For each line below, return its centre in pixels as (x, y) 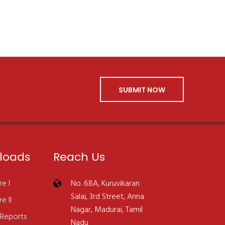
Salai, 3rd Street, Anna (107, 197)
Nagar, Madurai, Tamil (106, 210)
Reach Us (79, 157)
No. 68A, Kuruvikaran (105, 184)
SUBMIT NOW (142, 90)
